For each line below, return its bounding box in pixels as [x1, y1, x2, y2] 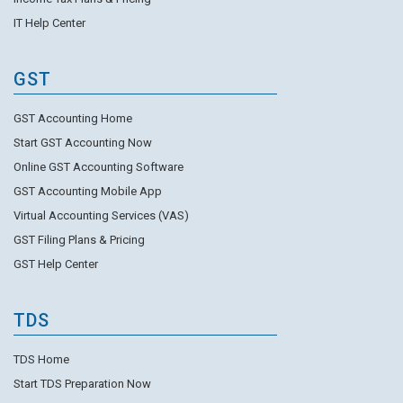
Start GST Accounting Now [13, 136, 152, 150]
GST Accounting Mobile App [13, 184, 162, 199]
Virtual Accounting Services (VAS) [13, 209, 189, 223]
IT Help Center [13, 16, 85, 31]
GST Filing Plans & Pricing [13, 233, 145, 247]
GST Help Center [13, 257, 98, 272]
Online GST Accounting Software [13, 160, 184, 175]
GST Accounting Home [13, 112, 132, 126]
